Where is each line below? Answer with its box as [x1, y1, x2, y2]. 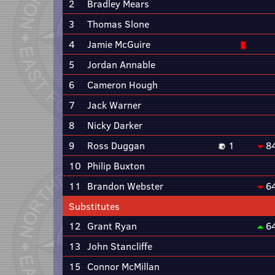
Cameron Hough [87, 78, 158, 91]
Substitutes [69, 199, 120, 213]
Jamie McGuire [87, 37, 150, 51]
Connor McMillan [87, 260, 160, 273]
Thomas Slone [87, 17, 149, 31]
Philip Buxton [87, 159, 145, 172]
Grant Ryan [87, 219, 137, 233]
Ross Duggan [87, 139, 145, 152]
